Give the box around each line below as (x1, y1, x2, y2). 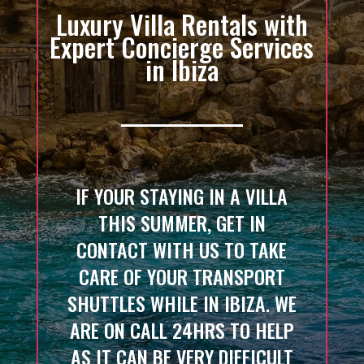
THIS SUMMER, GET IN (97, 207, 266, 237)
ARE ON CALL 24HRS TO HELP (69, 314, 294, 344)
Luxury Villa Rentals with (55, 4, 308, 43)
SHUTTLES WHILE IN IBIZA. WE (67, 288, 297, 318)
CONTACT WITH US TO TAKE (76, 234, 288, 264)
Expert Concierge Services (50, 27, 314, 66)
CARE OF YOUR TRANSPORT (78, 261, 285, 291)
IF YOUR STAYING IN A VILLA (76, 180, 288, 210)
